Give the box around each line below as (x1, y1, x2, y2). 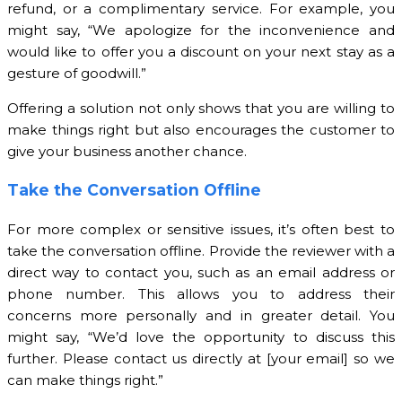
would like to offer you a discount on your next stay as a (7, 42, 395, 60)
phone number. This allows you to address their (7, 285, 395, 303)
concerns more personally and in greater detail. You (7, 307, 395, 325)
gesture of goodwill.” (7, 64, 146, 82)
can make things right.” (7, 371, 163, 389)
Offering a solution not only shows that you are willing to (7, 99, 395, 117)
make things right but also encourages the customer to (7, 120, 395, 138)
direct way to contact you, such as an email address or (7, 264, 395, 282)
